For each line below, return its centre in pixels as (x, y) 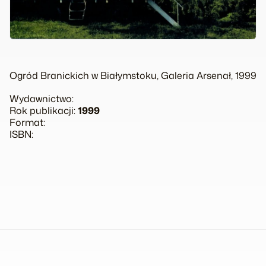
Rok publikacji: (44, 110)
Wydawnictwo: (42, 98)
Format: (27, 122)
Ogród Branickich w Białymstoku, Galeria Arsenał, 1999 (133, 75)
